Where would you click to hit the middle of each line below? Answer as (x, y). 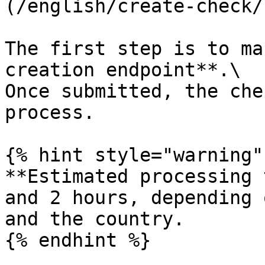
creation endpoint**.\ (123, 70)
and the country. (95, 219)
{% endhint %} (78, 240)
